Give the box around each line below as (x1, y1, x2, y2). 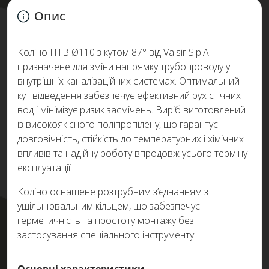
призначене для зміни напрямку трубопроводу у (17, 60, 230, 73)
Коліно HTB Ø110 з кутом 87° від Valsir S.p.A (17, 46, 209, 59)
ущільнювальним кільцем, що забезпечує (17, 199, 200, 213)
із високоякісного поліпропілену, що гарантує (17, 118, 218, 131)
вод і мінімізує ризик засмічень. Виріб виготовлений (17, 103, 246, 116)
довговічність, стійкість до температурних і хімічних (17, 132, 244, 145)
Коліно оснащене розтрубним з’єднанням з (17, 185, 208, 198)
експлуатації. (17, 161, 72, 174)
